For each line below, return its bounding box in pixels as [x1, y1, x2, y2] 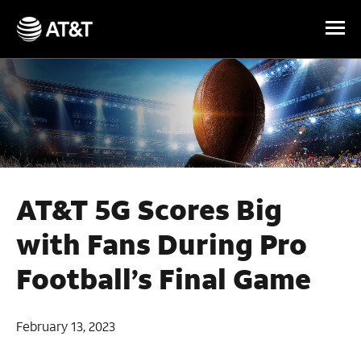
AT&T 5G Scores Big [16, 191, 282, 228]
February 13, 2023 [16, 317, 115, 335]
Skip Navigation [3, 6, 94, 20]
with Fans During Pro [16, 226, 307, 263]
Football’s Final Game [16, 260, 311, 297]
